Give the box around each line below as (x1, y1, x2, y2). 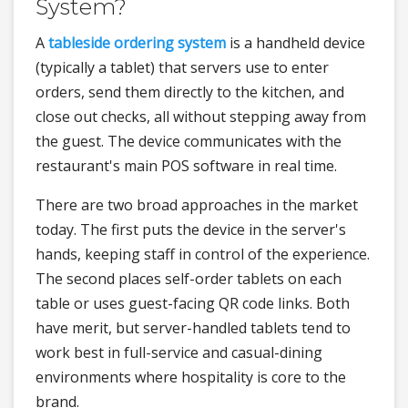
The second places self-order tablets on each (36, 269, 342, 290)
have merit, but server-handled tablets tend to (36, 318, 351, 339)
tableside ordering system (48, 33, 226, 54)
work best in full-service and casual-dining (36, 342, 322, 363)
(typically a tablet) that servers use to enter (36, 57, 329, 78)
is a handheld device (226, 33, 365, 54)
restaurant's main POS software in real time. (36, 156, 337, 177)
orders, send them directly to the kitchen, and (36, 82, 344, 103)
